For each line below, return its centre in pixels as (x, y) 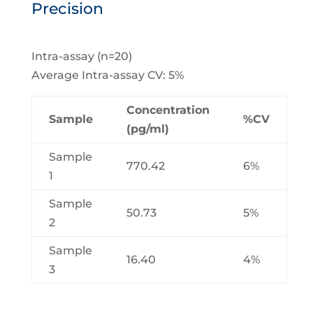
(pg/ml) (147, 129)
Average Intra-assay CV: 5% (107, 75)
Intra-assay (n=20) (81, 56)
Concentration (168, 110)
